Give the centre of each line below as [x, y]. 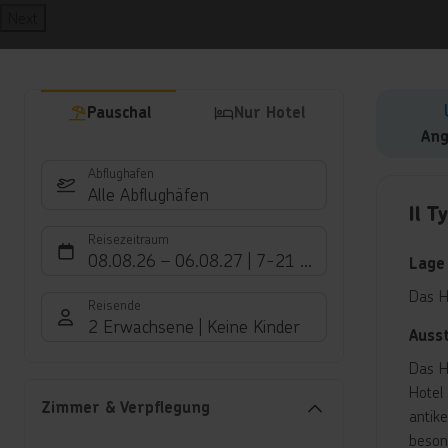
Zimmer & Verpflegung [125, 408]
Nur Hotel [269, 113]
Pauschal [118, 113]
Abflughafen [121, 173]
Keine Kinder [253, 326]
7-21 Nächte [304, 260]
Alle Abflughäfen [148, 194]
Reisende [114, 305]
